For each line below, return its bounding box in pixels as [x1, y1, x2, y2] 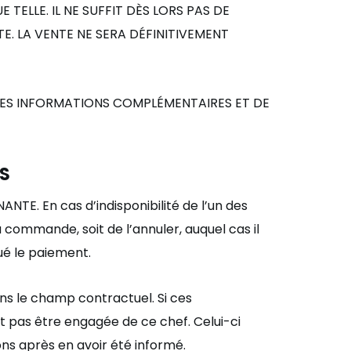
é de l [172, 197, 204, 215]
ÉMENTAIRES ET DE [157, 94, 270, 112]
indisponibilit [96, 197, 172, 215]
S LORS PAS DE [143, 2, 230, 20]
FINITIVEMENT [146, 25, 229, 43]
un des [208, 197, 248, 215]
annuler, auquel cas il [132, 220, 259, 238]
